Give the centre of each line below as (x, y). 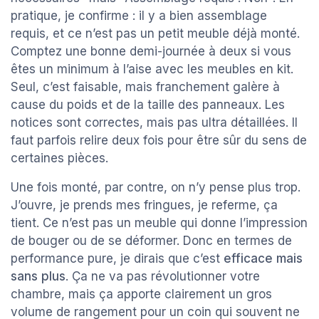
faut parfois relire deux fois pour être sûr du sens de (159, 141)
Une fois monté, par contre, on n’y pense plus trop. (156, 188)
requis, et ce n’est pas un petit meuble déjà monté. (155, 34)
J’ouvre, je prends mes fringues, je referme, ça (144, 205)
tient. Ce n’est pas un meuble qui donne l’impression (159, 223)
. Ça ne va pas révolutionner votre (163, 277)
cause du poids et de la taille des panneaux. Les (148, 105)
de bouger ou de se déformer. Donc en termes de (151, 241)
